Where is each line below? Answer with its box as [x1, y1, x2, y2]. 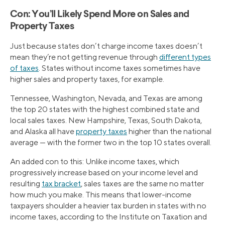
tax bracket [42, 178, 81, 188]
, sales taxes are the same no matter [81, 178, 204, 188]
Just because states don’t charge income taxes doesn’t [10, 41, 202, 51]
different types [159, 52, 211, 62]
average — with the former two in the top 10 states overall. [10, 137, 211, 147]
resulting [10, 178, 42, 188]
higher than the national [127, 126, 211, 136]
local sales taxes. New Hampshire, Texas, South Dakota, [10, 115, 202, 125]
